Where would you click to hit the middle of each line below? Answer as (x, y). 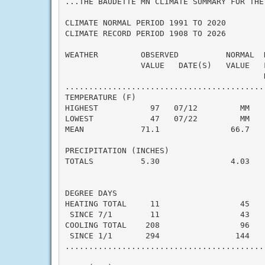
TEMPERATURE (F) (100, 97)
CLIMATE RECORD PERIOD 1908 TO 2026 (145, 33)
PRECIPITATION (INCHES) (117, 150)
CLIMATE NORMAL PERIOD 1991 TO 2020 (145, 22)
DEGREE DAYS (91, 193)
